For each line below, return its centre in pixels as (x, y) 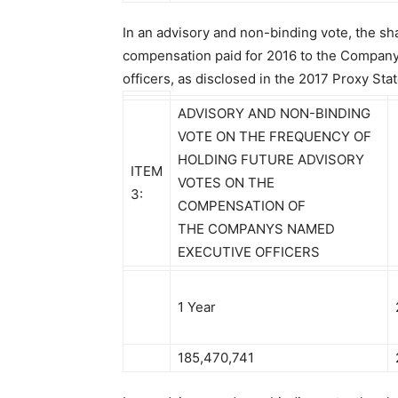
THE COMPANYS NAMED (256, 229)
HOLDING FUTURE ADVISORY (271, 159)
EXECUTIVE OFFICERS (249, 252)
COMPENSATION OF (242, 206)
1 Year (197, 307)
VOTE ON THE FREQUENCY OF (275, 136)
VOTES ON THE (226, 183)
